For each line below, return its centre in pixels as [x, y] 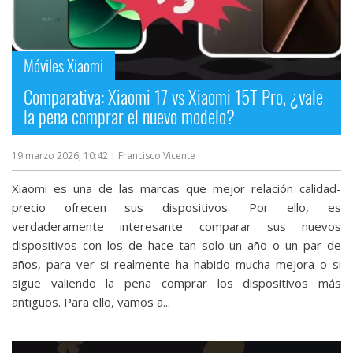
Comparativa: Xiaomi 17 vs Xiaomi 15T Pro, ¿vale [173, 97]
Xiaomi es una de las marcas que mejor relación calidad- [176, 188]
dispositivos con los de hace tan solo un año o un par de [176, 245]
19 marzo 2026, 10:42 [61, 155]
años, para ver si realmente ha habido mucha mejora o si [176, 264]
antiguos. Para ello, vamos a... [91, 301]
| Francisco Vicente [153, 155]
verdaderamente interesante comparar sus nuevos [176, 226]
